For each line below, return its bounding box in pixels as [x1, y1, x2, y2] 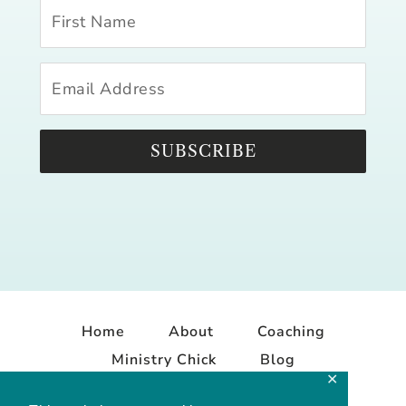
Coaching [256, 322, 325, 343]
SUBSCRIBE [150, 141, 256, 162]
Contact [174, 378, 232, 399]
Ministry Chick [111, 350, 217, 371]
